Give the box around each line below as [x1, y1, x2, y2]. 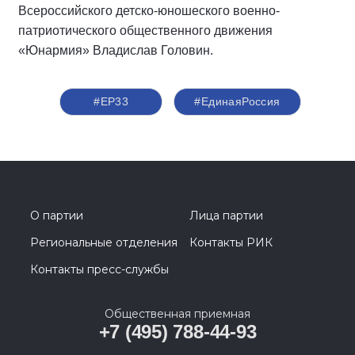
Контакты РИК [189, 235, 273, 250]
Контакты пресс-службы [30, 262, 169, 277]
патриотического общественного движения [18, 24, 273, 38]
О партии [30, 208, 83, 223]
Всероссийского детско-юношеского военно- [18, 4, 280, 18]
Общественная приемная [105, 307, 250, 322]
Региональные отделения [30, 235, 177, 250]
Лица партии [189, 208, 263, 223]
